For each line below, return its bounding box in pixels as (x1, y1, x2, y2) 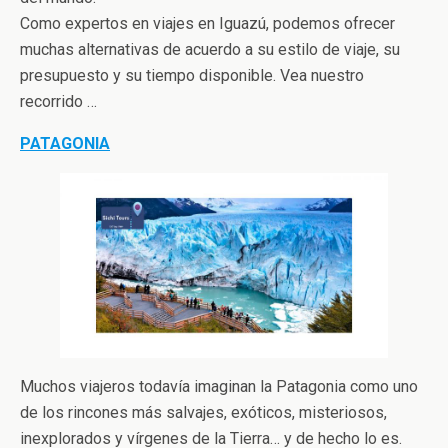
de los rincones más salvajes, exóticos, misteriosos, (20, 402, 387, 422)
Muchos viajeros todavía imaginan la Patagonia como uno (20, 376, 418, 396)
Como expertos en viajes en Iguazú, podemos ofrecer (20, 14, 395, 34)
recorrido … (20, 92, 97, 112)
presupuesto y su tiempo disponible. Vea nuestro (20, 66, 364, 86)
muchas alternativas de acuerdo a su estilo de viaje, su (20, 40, 400, 60)
